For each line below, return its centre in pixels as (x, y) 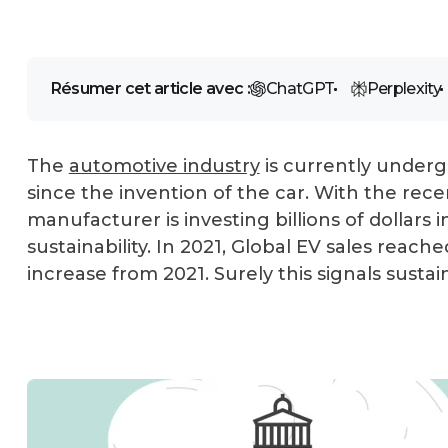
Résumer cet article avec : (150, 88)
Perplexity (404, 88)
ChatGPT (300, 88)
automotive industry (164, 166)
